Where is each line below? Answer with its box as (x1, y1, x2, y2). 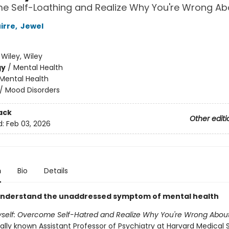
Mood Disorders (5, 84, 60, 95)
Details (43, 165, 68, 176)
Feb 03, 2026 (6, 119, 51, 129)
